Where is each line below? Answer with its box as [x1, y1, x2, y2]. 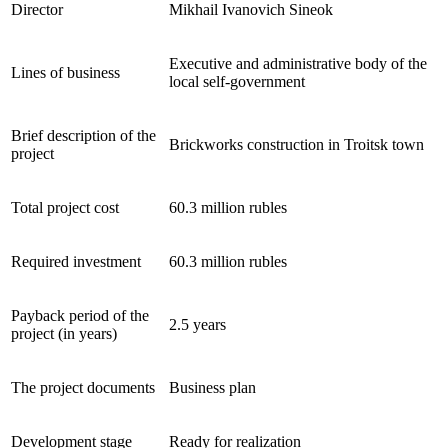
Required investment [11, 253, 141, 270]
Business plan [169, 379, 256, 396]
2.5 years [169, 316, 226, 333]
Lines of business [11, 64, 120, 81]
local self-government [169, 73, 305, 90]
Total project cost [11, 199, 119, 216]
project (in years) [11, 325, 117, 342]
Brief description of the [11, 127, 156, 144]
